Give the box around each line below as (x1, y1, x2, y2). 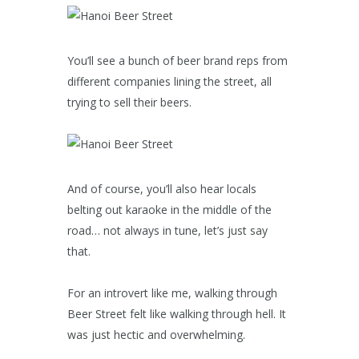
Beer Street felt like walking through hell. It (67, 306, 286, 322)
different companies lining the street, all (67, 74, 272, 90)
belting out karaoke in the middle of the (67, 202, 272, 218)
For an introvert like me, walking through (67, 285, 277, 301)
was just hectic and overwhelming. (67, 327, 245, 343)
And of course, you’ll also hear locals (67, 181, 256, 197)
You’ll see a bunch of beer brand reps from (67, 53, 288, 69)
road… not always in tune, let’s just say (67, 223, 268, 239)
